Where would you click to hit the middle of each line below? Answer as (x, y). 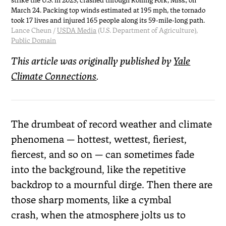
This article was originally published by (93, 61)
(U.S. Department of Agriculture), (147, 30)
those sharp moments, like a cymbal (92, 200)
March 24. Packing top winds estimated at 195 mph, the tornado (108, 10)
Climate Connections (54, 76)
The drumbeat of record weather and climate (112, 124)
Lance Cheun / (34, 30)
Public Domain (34, 40)
